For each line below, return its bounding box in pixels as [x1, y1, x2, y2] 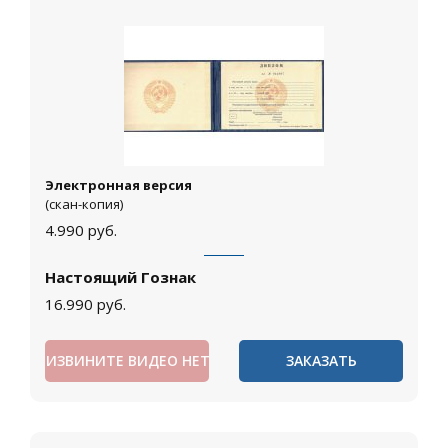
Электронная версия [45, 176, 192, 195]
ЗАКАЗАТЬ [285, 351, 357, 371]
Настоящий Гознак [45, 267, 196, 288]
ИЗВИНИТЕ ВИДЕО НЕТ [46, 351, 210, 371]
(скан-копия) [45, 195, 123, 214]
